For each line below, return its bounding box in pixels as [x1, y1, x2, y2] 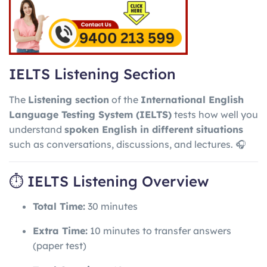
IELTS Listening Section [9, 65, 176, 83]
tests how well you [172, 108, 258, 120]
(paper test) [33, 240, 86, 252]
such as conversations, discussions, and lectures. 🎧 [9, 138, 246, 150]
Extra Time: [33, 225, 88, 237]
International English [141, 93, 244, 105]
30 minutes [85, 200, 138, 213]
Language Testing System [9, 108, 133, 120]
